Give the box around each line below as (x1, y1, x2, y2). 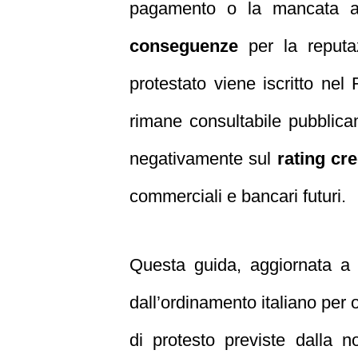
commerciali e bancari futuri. (129, 186, 346, 207)
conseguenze (129, 36, 238, 57)
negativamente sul (129, 149, 277, 169)
